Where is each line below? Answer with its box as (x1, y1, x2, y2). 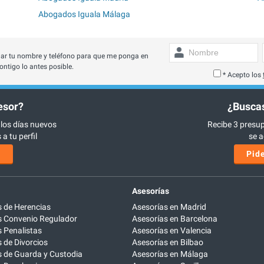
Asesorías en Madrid (132, 202, 206, 212)
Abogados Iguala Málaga (38, 9, 131, 19)
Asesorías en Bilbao (132, 237, 203, 247)
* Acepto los (222, 70, 263, 79)
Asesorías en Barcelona (132, 214, 217, 224)
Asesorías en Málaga (132, 249, 208, 259)
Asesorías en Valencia (132, 226, 212, 236)
